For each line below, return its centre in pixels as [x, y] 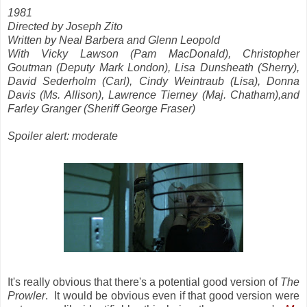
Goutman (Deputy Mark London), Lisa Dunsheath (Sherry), [153, 67]
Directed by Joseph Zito [65, 26]
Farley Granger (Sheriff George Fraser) [101, 108]
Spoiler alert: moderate [63, 136]
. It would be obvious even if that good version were [172, 295]
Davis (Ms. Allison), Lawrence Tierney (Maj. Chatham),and [153, 95]
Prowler [26, 295]
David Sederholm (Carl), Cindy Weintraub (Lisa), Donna [153, 81]
